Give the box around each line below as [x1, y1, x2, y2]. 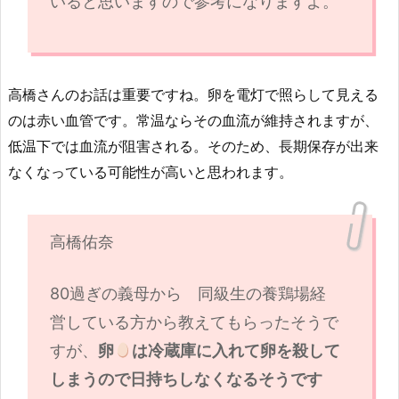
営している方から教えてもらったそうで [49, 313, 338, 332]
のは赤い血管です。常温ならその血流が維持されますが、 [8, 111, 379, 130]
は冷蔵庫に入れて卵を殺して [132, 341, 340, 361]
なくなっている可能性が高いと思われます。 [8, 163, 293, 182]
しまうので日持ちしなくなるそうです [49, 370, 322, 389]
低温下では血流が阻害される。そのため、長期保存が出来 [8, 137, 379, 156]
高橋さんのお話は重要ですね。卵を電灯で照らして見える [8, 85, 379, 104]
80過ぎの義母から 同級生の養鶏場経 [49, 284, 326, 304]
